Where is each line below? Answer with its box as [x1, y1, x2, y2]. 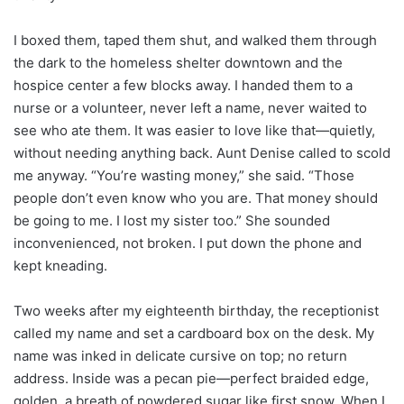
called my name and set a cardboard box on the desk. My [14, 324, 374, 342]
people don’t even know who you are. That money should [14, 188, 378, 207]
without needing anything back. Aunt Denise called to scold [14, 143, 390, 161]
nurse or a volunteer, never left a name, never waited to [14, 98, 367, 116]
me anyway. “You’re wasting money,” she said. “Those [14, 166, 354, 184]
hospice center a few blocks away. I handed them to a [14, 76, 353, 94]
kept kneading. [14, 256, 107, 274]
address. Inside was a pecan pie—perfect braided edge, [14, 369, 369, 387]
